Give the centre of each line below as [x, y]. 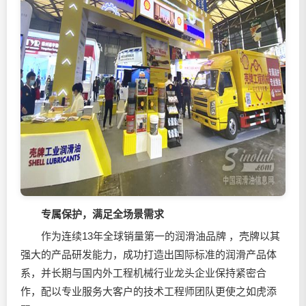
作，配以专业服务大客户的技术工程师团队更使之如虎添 [149, 291]
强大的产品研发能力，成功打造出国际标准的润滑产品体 [149, 254]
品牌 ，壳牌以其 [243, 236]
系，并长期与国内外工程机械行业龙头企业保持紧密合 [143, 273]
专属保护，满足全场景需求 [102, 214]
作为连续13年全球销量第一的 [98, 236]
